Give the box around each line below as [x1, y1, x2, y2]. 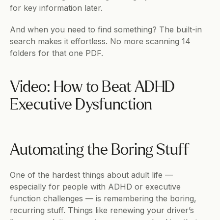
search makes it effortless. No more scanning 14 [10, 36, 191, 46]
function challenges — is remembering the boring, [10, 193, 196, 203]
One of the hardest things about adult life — [10, 170, 173, 180]
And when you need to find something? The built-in [10, 25, 202, 34]
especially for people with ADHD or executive [10, 182, 181, 192]
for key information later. [10, 3, 103, 13]
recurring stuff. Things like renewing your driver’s [10, 205, 194, 215]
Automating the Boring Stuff [10, 142, 189, 158]
